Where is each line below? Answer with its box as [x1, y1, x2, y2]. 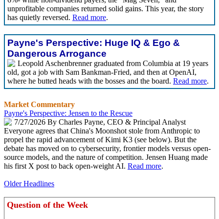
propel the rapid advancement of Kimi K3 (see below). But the [4, 135, 197, 144]
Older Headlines [4, 179, 54, 188]
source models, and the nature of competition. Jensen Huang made [4, 153, 208, 161]
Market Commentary [4, 100, 75, 109]
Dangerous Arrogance [7, 48, 107, 59]
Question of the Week [7, 200, 88, 210]
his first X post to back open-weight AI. [4, 162, 128, 170]
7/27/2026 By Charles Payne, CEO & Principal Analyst [14, 118, 186, 126]
